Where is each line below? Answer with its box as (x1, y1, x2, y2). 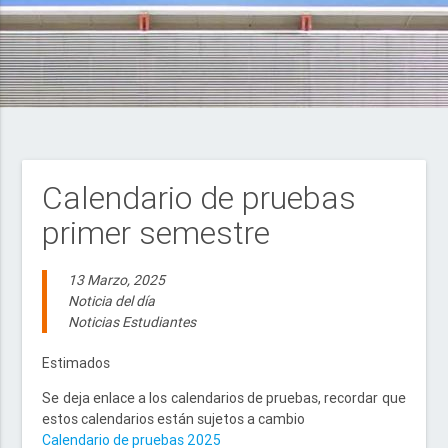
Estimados (42, 354, 111, 372)
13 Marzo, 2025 (68, 271, 166, 289)
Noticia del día (68, 292, 156, 310)
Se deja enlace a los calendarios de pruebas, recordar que (42, 389, 406, 407)
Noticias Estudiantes (68, 313, 197, 331)
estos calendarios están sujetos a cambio (42, 410, 306, 428)
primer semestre (42, 213, 271, 252)
